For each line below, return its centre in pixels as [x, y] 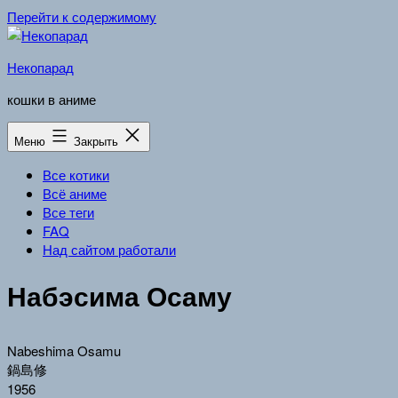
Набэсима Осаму [119, 296]
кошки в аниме [52, 99]
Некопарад [40, 67]
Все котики [76, 175]
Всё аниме [75, 193]
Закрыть [98, 141]
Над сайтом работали [109, 249]
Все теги [68, 212]
